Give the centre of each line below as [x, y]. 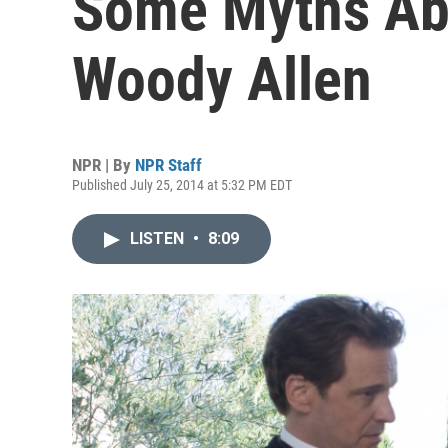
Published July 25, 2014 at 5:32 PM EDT [182, 185]
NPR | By [103, 165]
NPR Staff [168, 165]
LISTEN [159, 238]
